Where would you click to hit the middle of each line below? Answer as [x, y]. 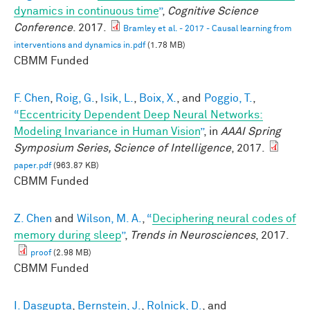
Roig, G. [75, 99]
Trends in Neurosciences [193, 236]
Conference [43, 28]
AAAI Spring [251, 132]
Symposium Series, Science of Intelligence [122, 148]
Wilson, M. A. [109, 219]
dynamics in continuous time [86, 11]
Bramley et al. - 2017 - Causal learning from [208, 29]
